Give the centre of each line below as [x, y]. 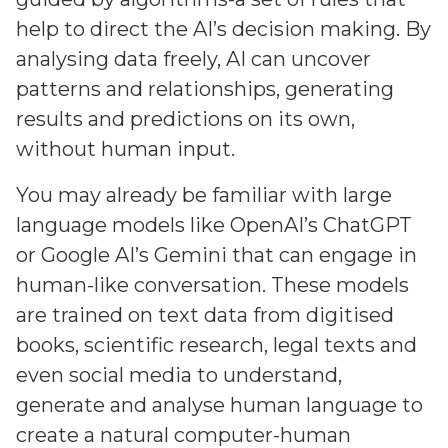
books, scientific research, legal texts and [216, 345]
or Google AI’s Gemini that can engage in [216, 255]
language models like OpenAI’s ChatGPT [214, 225]
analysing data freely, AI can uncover [193, 59]
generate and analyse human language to [219, 405]
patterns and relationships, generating [205, 89]
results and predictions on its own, [185, 119]
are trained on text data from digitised [205, 315]
